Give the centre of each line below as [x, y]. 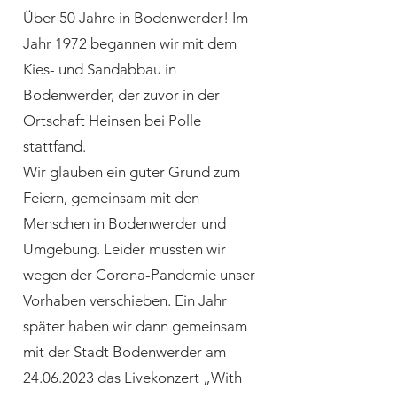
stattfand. [54, 146]
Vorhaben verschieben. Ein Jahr [125, 300]
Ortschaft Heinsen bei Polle [112, 121]
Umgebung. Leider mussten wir [125, 249]
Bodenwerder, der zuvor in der [121, 95]
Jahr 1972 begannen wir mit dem [130, 43]
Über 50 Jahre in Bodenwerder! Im [136, 18]
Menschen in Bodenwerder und [125, 223]
